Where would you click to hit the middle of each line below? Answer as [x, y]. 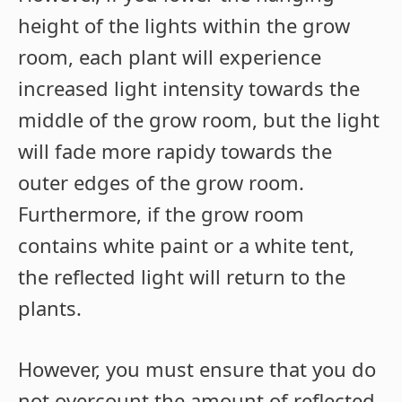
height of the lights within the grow [184, 26]
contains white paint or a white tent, [186, 245]
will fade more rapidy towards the [175, 151]
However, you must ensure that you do [197, 369]
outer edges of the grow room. [161, 183]
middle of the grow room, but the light [199, 120]
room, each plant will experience [170, 57]
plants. [50, 308]
